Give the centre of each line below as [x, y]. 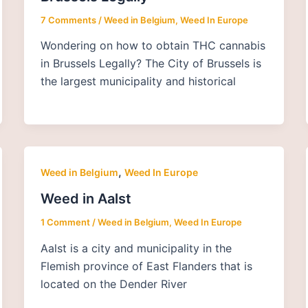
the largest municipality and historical [138, 81]
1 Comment [65, 222]
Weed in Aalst [86, 199]
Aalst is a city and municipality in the [136, 248]
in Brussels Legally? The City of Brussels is [151, 64]
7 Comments [68, 20]
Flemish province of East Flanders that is [146, 266]
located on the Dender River [113, 284]
